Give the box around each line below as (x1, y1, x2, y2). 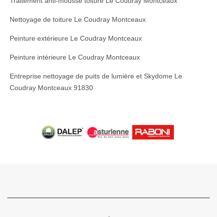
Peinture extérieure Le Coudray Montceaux (10, 34, 142, 43)
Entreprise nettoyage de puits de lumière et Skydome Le (10, 72, 182, 80)
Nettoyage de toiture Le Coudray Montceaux (10, 15, 146, 24)
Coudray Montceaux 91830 (10, 84, 93, 92)
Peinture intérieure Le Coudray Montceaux (10, 53, 140, 62)
